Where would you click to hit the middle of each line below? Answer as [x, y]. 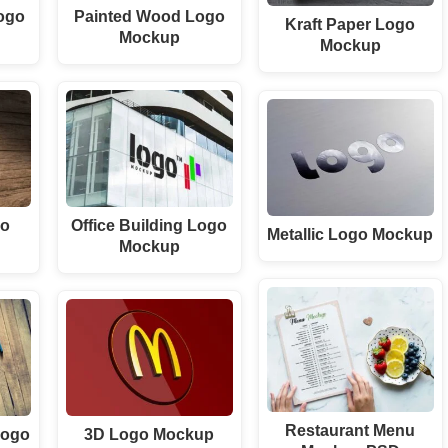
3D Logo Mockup [149, 434]
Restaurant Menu [350, 430]
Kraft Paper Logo [350, 24]
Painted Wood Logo [149, 16]
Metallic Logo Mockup [350, 233]
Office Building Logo [149, 225]
